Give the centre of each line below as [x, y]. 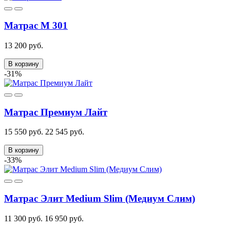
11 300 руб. [23, 218]
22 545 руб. [65, 132]
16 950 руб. [64, 218]
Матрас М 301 [36, 26]
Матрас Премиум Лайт [56, 112]
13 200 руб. [24, 45]
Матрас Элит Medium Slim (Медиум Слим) [100, 199]
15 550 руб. [24, 132]
